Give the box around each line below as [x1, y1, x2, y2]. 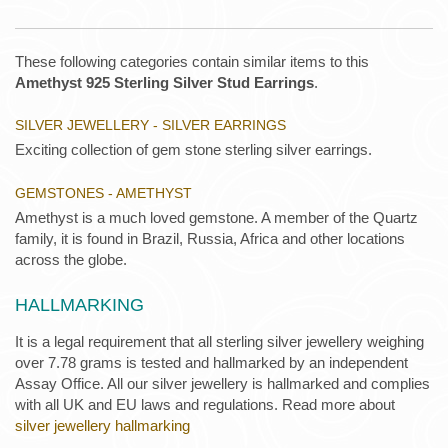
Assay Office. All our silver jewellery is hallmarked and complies [15, 374, 430, 392]
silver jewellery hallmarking [15, 416, 190, 434]
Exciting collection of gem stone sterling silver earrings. [15, 141, 372, 159]
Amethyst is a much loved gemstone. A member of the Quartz [15, 208, 418, 226]
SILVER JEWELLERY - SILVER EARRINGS [15, 117, 286, 134]
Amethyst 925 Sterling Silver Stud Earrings [15, 74, 314, 92]
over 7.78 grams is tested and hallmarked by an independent [15, 353, 408, 371]
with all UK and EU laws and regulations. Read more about [15, 395, 395, 413]
